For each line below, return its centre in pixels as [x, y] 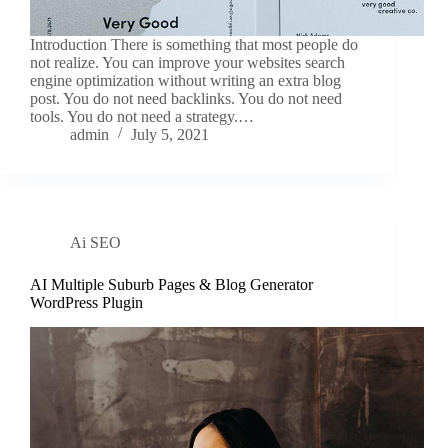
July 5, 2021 [170, 135]
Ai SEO [95, 243]
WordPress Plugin [86, 303]
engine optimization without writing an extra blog [185, 81]
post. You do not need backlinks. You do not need [186, 99]
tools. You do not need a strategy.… [142, 117]
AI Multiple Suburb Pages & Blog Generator [171, 285]
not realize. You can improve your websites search [187, 63]
